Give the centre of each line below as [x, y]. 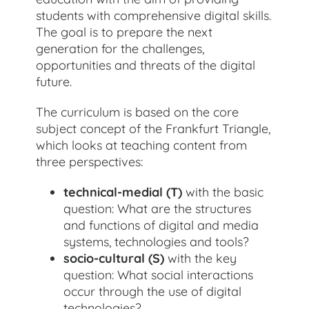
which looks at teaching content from [142, 145]
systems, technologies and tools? [157, 241]
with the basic [223, 192]
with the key [201, 258]
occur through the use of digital [153, 291]
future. [54, 81]
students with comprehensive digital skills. [154, 15]
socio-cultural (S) [114, 258]
